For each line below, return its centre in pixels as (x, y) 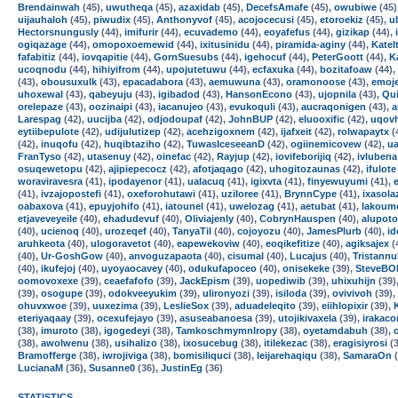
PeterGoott (338, 57)
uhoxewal (40, 94)
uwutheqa (129, 7)
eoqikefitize (293, 243)
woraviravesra (50, 181)
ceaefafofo (129, 281)
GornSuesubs (186, 57)
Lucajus (308, 256)
